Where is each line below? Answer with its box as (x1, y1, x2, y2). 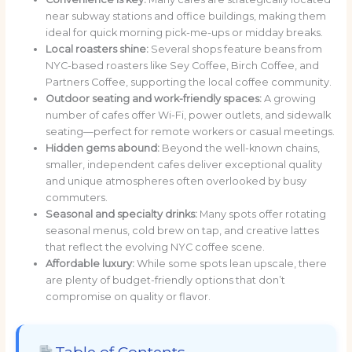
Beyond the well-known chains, (159, 141, 320, 154)
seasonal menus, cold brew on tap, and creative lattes (45, 224, 319, 236)
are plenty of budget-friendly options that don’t (45, 273, 285, 286)
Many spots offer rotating (196, 207, 326, 220)
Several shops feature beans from (148, 42, 322, 55)
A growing (261, 92, 316, 104)
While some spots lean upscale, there (134, 257, 327, 269)
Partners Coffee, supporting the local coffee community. (45, 75, 332, 88)
